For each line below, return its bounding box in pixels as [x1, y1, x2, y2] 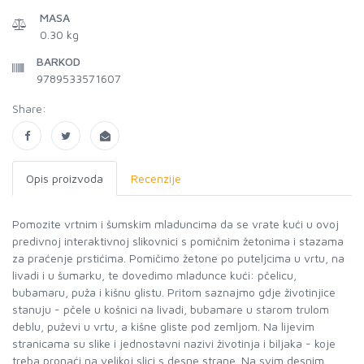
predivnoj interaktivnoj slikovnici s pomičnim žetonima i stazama [12, 234, 344, 248]
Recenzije [131, 171, 181, 185]
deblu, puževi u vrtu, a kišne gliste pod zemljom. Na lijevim [12, 319, 314, 333]
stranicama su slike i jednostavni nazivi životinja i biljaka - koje [12, 336, 336, 350]
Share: [12, 102, 46, 115]
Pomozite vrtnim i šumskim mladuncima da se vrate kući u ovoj [12, 217, 339, 231]
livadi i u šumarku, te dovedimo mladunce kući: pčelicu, [12, 268, 297, 282]
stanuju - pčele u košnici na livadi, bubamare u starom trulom [12, 302, 329, 316]
